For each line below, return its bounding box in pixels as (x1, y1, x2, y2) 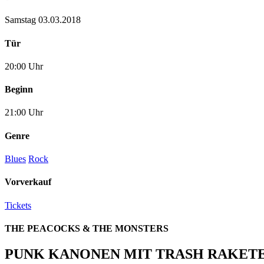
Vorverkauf (5, 177, 51, 187)
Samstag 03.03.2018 (5, 15, 81, 25)
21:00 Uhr (5, 107, 43, 118)
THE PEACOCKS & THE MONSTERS (5, 223, 169, 233)
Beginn (5, 84, 33, 95)
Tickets (5, 200, 31, 210)
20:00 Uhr (5, 61, 43, 71)
